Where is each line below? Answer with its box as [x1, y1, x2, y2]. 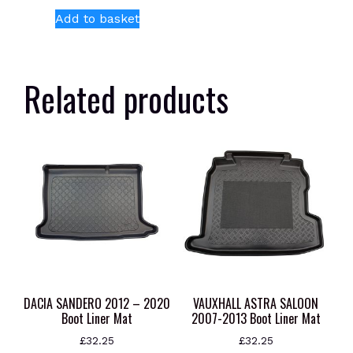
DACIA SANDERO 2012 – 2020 [24, 294, 171, 314]
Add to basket [54, 11, 139, 27]
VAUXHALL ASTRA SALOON [193, 294, 319, 314]
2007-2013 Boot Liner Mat [191, 309, 321, 329]
